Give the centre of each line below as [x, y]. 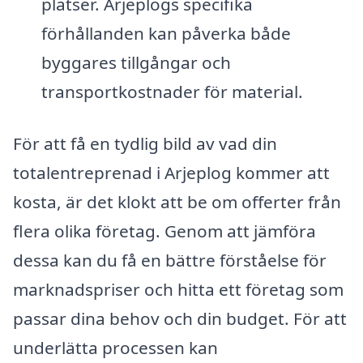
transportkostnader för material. [172, 92]
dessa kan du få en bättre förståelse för [170, 260]
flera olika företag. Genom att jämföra [164, 231]
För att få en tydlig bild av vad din [145, 143]
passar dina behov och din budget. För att [180, 318]
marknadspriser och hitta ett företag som [178, 289]
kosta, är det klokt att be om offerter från [177, 201]
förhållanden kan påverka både [166, 34]
